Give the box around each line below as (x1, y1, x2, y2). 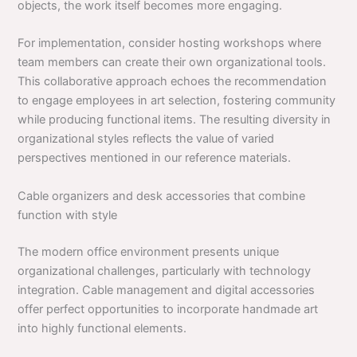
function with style (18, 207, 118, 222)
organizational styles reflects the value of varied (18, 131, 275, 147)
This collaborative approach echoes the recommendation (18, 74, 328, 89)
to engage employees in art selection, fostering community (18, 93, 336, 108)
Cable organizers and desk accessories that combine (18, 188, 306, 203)
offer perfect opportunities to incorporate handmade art (18, 301, 319, 316)
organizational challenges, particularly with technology (18, 263, 312, 278)
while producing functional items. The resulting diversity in (18, 112, 331, 127)
